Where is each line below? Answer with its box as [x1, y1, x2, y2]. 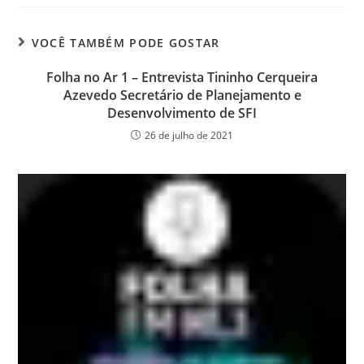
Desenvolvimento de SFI [107, 103, 257, 122]
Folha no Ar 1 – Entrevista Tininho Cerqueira [46, 67, 318, 86]
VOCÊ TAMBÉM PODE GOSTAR [31, 34, 220, 50]
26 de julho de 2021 [145, 128, 233, 142]
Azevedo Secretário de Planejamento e [63, 85, 301, 104]
